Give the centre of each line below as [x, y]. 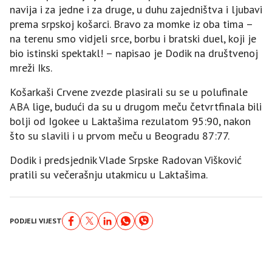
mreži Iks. [31, 67]
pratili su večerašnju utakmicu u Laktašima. [109, 174]
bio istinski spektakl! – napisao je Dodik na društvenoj [134, 53]
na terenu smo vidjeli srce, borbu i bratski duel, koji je [133, 38]
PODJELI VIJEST [36, 220]
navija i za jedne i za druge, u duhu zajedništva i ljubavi [136, 9]
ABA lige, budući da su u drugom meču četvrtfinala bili [136, 106]
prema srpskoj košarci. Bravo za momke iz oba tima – [131, 24]
